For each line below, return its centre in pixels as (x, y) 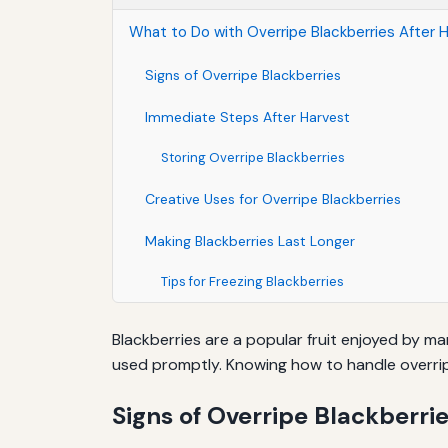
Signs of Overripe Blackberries (243, 74)
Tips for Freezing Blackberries (252, 281)
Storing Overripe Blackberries (253, 157)
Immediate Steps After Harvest (247, 116)
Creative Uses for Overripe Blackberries (273, 198)
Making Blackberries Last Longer (250, 240)
